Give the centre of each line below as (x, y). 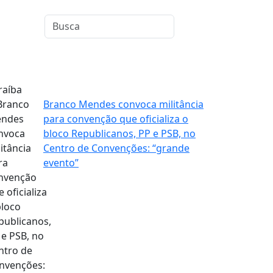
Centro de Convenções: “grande (116, 148)
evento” (61, 162)
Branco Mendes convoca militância (123, 104)
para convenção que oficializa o (116, 119)
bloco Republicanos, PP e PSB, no (119, 133)
